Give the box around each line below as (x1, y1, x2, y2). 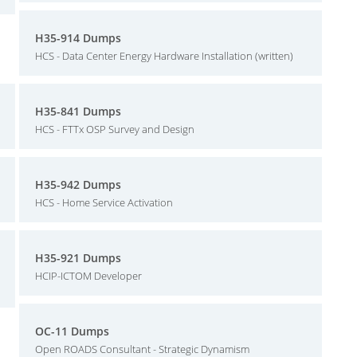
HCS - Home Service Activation (35, 195, 173, 210)
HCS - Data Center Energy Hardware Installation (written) (35, 49, 293, 63)
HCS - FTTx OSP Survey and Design (35, 122, 194, 136)
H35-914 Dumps (35, 30, 121, 45)
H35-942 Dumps (35, 177, 121, 192)
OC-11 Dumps (35, 324, 109, 339)
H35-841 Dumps (35, 104, 121, 119)
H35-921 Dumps (35, 250, 121, 265)
